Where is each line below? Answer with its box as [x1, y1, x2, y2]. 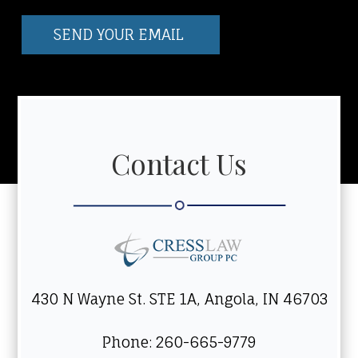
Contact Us [111, 145, 247, 182]
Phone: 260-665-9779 [102, 333, 256, 351]
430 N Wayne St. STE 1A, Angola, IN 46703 [30, 290, 328, 308]
